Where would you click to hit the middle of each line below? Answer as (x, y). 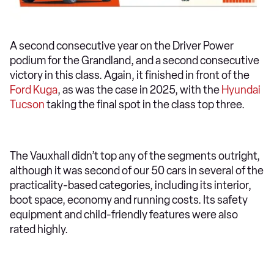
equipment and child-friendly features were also (124, 214)
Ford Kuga (34, 90)
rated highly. (39, 229)
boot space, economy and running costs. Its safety (129, 200)
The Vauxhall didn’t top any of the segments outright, (135, 156)
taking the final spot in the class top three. (146, 104)
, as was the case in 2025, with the (139, 90)
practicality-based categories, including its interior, (131, 185)
